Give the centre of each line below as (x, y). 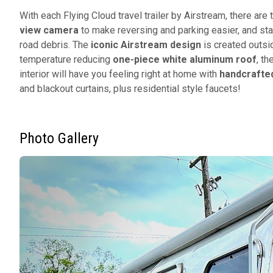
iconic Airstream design (145, 45)
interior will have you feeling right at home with (119, 74)
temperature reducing (66, 60)
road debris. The (54, 45)
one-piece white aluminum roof (185, 60)
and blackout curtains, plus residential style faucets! (130, 89)
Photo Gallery (59, 139)
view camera (49, 30)
